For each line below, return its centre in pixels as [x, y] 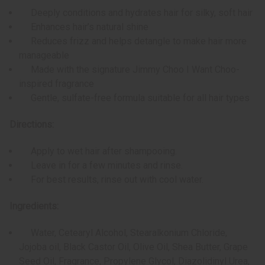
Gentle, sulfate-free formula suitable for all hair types [135, 98]
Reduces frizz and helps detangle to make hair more [133, 41]
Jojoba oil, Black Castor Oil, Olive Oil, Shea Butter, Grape [134, 247]
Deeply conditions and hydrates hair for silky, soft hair [136, 13]
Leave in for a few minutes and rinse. [101, 166]
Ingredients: [34, 206]
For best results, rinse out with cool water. [112, 180]
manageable [44, 56]
